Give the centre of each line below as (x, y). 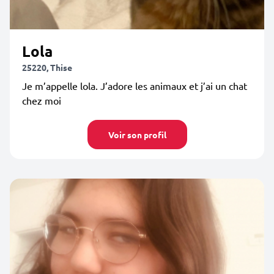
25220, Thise (47, 67)
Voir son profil (137, 135)
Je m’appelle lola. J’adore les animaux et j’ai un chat (135, 86)
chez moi (42, 100)
